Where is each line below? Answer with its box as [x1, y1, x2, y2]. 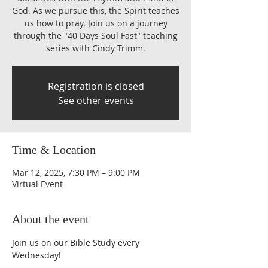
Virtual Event [12, 178, 63, 190]
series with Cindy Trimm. [46, 42, 145, 54]
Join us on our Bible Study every [12, 237, 142, 248]
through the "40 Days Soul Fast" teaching [14, 30, 178, 41]
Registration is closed [47, 80, 144, 93]
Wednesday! [12, 249, 61, 261]
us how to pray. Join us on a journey [24, 17, 167, 29]
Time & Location [12, 143, 96, 156]
